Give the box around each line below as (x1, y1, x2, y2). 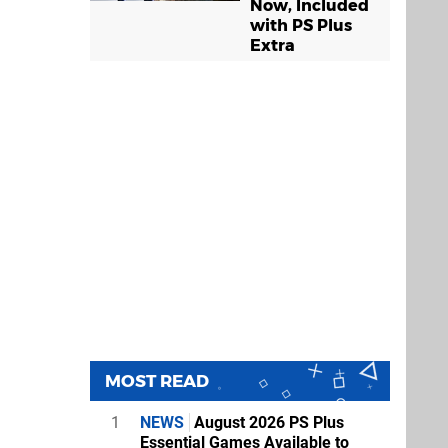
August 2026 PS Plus (190, 412, 344, 432)
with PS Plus (250, 15, 352, 35)
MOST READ (105, 370, 209, 391)
